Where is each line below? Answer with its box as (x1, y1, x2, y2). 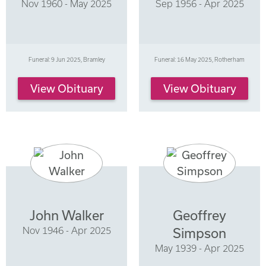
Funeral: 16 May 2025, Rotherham (154, 56, 245, 64)
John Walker (29, 207, 104, 223)
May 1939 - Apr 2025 (155, 242, 244, 254)
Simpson (173, 225, 226, 240)
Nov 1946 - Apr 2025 (22, 224, 111, 236)
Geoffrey (173, 207, 226, 223)
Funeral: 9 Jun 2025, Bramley (28, 56, 105, 64)
